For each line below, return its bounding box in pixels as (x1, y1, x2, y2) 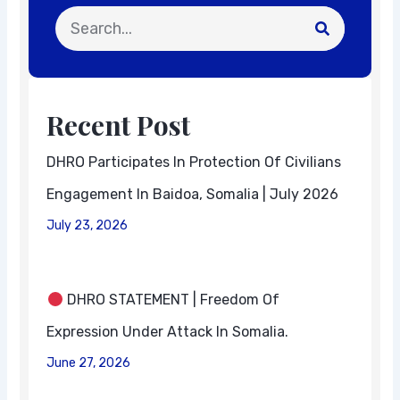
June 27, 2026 (46, 355, 131, 371)
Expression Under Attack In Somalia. (46, 323, 289, 341)
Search (54, 8, 97, 25)
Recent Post (46, 107, 191, 144)
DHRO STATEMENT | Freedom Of (62, 291, 279, 309)
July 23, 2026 (46, 218, 129, 234)
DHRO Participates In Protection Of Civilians (46, 154, 342, 171)
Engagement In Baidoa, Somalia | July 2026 (46, 186, 339, 204)
